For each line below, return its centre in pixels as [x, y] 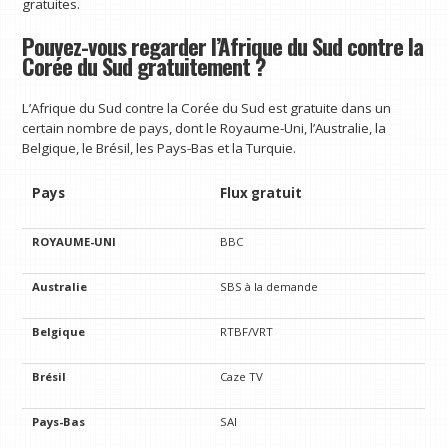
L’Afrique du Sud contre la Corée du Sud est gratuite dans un [207, 108]
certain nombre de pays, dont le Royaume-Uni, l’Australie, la [204, 128]
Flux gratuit [261, 193]
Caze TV [242, 377]
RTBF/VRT [247, 332]
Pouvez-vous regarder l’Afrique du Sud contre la [223, 45]
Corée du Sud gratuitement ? [144, 65]
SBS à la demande [269, 287]
